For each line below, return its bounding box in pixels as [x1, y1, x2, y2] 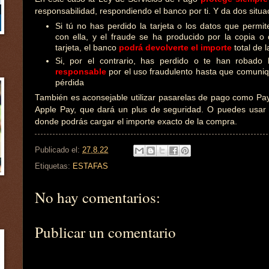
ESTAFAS [73, 161, 108, 171]
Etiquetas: [35, 161, 73, 171]
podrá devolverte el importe [118, 43, 234, 53]
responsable [55, 67, 106, 76]
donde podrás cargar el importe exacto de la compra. [35, 117, 237, 127]
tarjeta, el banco [55, 43, 119, 53]
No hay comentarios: [35, 187, 160, 207]
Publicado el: [35, 145, 82, 155]
